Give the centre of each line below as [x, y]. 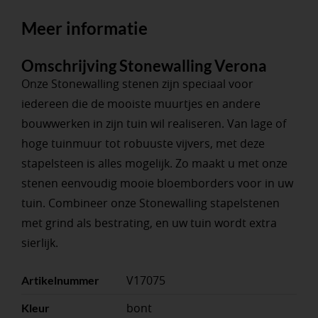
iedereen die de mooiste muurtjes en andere [141, 104]
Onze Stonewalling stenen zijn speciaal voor [137, 84]
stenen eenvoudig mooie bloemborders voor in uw [157, 183]
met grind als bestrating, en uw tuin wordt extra [149, 223]
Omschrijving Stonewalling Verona [144, 66]
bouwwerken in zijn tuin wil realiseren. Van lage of [153, 124]
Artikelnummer [60, 280]
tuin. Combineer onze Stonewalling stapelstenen [150, 203]
